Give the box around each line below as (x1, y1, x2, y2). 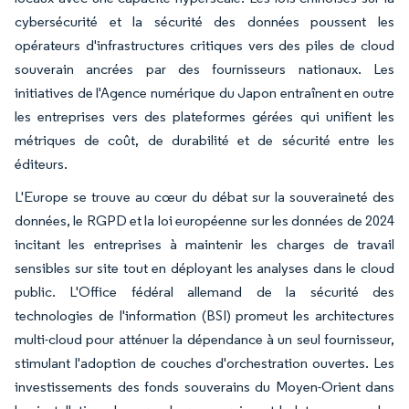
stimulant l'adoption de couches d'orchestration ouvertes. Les (15, 353, 394, 372)
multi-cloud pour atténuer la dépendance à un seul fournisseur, (15, 330, 394, 348)
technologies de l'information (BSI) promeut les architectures (15, 306, 394, 324)
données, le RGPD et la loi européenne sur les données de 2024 (15, 211, 394, 229)
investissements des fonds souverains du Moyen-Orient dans (15, 377, 394, 395)
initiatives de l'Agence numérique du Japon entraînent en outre (15, 83, 394, 101)
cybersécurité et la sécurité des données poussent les (15, 12, 394, 30)
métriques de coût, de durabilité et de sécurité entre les (15, 131, 394, 149)
